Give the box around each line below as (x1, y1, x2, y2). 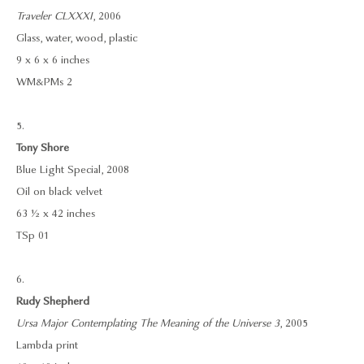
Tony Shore (16, 141, 69, 155)
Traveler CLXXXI (16, 9, 93, 24)
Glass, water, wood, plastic (16, 31, 137, 45)
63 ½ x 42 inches (16, 206, 95, 221)
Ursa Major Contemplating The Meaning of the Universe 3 (16, 316, 279, 331)
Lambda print (16, 338, 78, 353)
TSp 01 (16, 228, 50, 243)
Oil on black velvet (16, 184, 102, 199)
